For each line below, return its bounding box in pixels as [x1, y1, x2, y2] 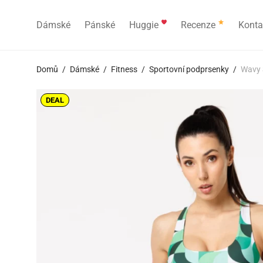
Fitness [111, 65, 137, 74]
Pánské [85, 19, 115, 31]
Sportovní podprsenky [149, 65, 229, 74]
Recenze [181, 19, 218, 31]
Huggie [129, 19, 161, 31]
